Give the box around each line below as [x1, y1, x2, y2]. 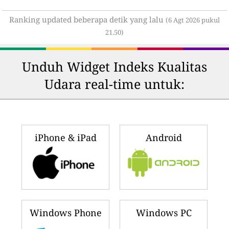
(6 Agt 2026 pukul [166, 16, 220, 25]
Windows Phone [29, 207, 102, 219]
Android [145, 131, 182, 144]
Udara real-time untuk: [44, 75, 185, 93]
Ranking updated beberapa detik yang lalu [9, 14, 166, 25]
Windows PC [135, 207, 192, 219]
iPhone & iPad [34, 131, 97, 144]
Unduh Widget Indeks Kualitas [22, 58, 207, 76]
